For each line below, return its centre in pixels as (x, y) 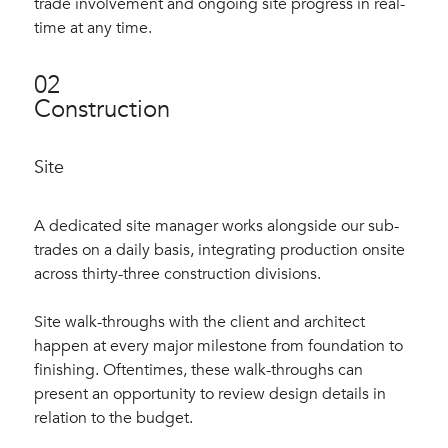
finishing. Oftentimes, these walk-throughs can (198, 370)
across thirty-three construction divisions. (177, 274)
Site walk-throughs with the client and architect (199, 322)
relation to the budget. (113, 418)
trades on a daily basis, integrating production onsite (219, 250)
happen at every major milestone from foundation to (218, 346)
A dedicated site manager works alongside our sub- (216, 226)
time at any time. (93, 28)
